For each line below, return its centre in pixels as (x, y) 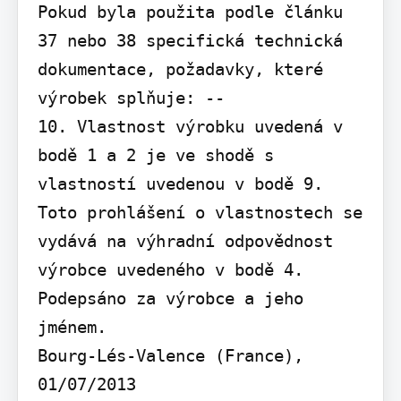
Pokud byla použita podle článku (190, 12)
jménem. (72, 327)
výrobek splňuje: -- (131, 98)
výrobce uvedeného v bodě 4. (170, 270)
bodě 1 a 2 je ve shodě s (155, 155)
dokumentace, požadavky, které (180, 69)
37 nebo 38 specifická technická (190, 41)
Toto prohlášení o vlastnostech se (200, 213)
